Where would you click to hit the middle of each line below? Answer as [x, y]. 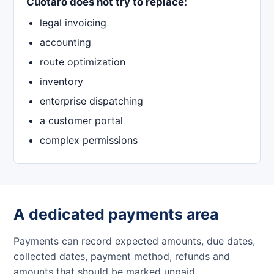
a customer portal [81, 121]
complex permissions [89, 140]
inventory [61, 82]
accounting [65, 43]
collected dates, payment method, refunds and [122, 257]
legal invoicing [73, 23]
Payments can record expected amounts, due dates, [134, 241]
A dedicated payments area [116, 214]
